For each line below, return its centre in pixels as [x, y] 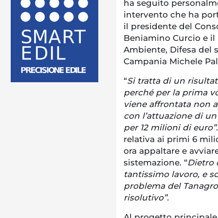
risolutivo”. [147, 197]
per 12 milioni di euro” [170, 127]
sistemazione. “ [155, 162]
